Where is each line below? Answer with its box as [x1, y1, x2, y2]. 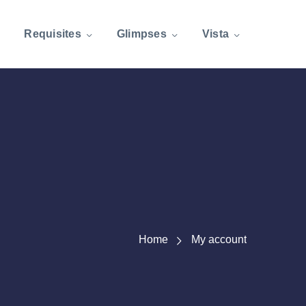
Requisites [24, 28, 81, 40]
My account [191, 234, 247, 245]
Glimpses [116, 28, 167, 40]
